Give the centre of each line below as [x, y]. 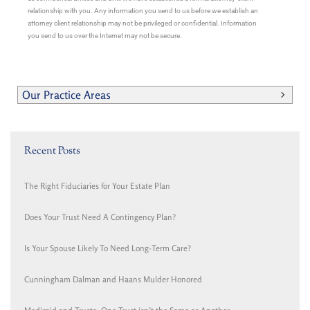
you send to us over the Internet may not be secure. [105, 36]
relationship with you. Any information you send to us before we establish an [143, 11]
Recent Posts [52, 152]
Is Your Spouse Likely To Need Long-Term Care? [108, 248]
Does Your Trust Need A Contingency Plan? [100, 217]
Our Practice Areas [66, 95]
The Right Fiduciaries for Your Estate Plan [97, 186]
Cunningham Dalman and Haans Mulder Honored [113, 280]
